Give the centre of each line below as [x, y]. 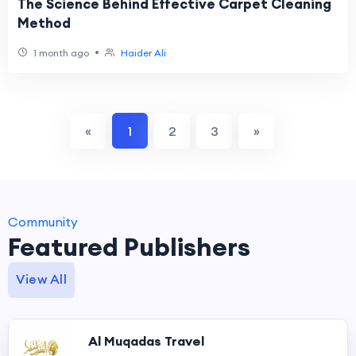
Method [44, 23]
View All [41, 279]
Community [43, 222]
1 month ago [60, 53]
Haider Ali [143, 53]
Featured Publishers [129, 247]
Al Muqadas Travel [146, 341]
